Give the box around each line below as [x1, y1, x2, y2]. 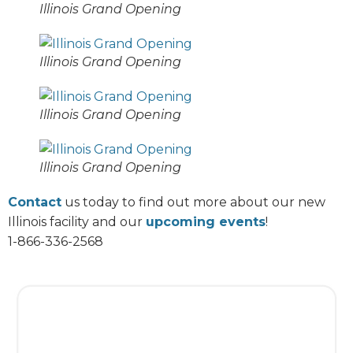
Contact [8, 194, 61, 210]
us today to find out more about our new [61, 194, 325, 210]
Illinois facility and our [8, 214, 146, 229]
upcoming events [146, 214, 266, 229]
